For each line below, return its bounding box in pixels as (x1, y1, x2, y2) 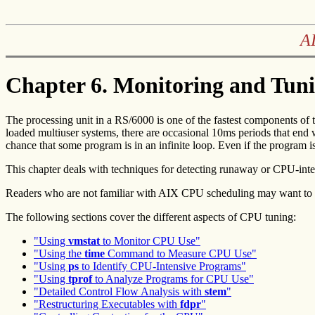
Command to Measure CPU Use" (105, 247, 257, 259)
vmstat (68, 234, 100, 247)
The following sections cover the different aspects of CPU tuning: (6, 210, 296, 223)
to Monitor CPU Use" (100, 234, 200, 247)
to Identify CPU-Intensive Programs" (79, 259, 246, 272)
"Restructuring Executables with (34, 297, 180, 310)
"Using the (34, 247, 84, 259)
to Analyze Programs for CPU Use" (92, 272, 254, 285)
